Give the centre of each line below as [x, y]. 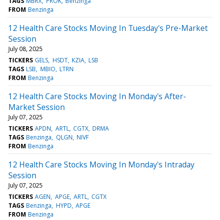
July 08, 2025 [26, 49]
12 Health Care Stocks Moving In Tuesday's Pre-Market [108, 28]
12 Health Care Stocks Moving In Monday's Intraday [101, 164]
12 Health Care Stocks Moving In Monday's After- [97, 96]
